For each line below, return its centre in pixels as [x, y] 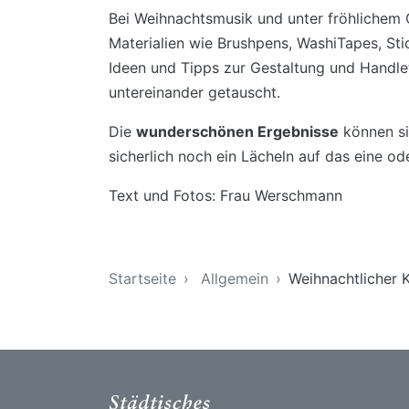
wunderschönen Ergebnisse [237, 131]
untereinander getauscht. [197, 92]
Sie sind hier [150, 234]
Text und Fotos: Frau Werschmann [225, 195]
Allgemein [235, 278]
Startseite [142, 278]
